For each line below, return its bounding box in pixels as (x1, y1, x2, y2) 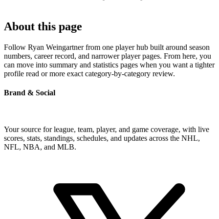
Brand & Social (4, 88, 55, 97)
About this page (4, 20, 82, 33)
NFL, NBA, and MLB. (4, 143, 76, 152)
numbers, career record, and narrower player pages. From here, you (4, 51, 211, 60)
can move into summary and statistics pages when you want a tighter (4, 60, 215, 69)
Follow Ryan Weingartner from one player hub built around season (4, 43, 210, 51)
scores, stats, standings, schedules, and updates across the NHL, (4, 134, 200, 143)
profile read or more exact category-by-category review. (4, 69, 175, 78)
